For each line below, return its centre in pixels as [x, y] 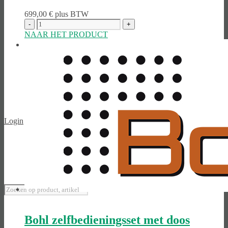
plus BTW [72, 14]
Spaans [36, 44]
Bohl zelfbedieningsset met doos [107, 220]
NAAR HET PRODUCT [66, 35]
